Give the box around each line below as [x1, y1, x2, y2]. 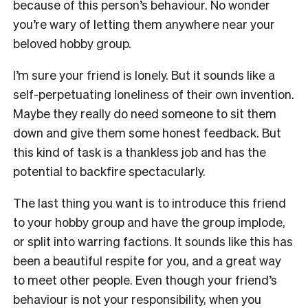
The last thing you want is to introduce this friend [13, 195, 286, 211]
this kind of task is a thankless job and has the [13, 144, 266, 160]
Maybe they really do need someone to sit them [13, 105, 276, 122]
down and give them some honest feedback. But [13, 124, 281, 141]
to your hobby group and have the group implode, [13, 214, 285, 230]
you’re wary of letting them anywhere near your [13, 16, 275, 32]
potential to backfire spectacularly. [13, 163, 208, 179]
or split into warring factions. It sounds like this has [13, 233, 293, 250]
